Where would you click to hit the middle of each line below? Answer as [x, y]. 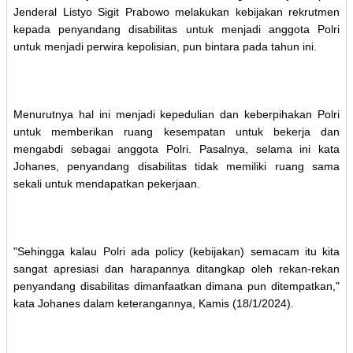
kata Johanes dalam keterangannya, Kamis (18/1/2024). [154, 303]
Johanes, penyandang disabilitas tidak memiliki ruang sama [176, 166]
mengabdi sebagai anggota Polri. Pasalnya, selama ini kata [176, 149]
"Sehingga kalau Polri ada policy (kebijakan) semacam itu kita [176, 251]
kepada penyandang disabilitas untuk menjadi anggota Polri [176, 29]
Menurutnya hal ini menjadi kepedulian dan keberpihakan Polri [176, 114]
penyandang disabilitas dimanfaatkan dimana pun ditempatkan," [176, 286]
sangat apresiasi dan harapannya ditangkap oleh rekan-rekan [176, 268]
